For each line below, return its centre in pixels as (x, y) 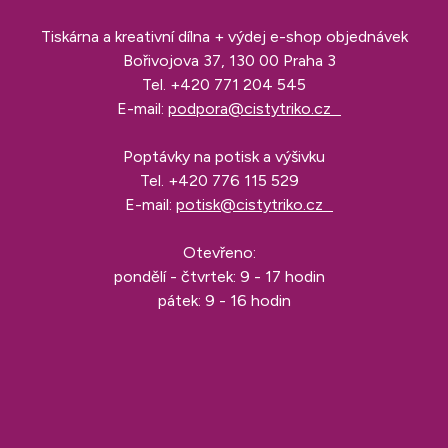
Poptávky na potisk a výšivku (224, 156)
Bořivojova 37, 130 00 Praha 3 (224, 60)
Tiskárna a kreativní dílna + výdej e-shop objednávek (224, 36)
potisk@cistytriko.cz (254, 204)
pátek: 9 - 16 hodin (224, 300)
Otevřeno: (224, 252)
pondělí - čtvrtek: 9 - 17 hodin (224, 276)
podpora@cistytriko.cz (254, 108)
